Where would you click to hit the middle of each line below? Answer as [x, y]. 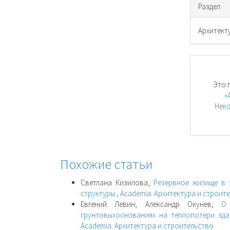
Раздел [209, 6]
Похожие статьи [106, 164]
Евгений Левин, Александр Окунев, [151, 204]
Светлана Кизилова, [117, 182]
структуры [99, 193]
